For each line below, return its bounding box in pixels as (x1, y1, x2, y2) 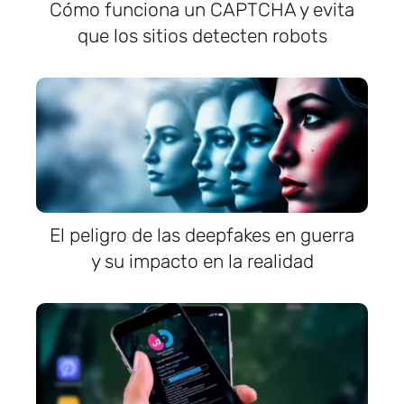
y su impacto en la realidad (90, 250, 314, 273)
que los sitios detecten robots (77, 24, 327, 48)
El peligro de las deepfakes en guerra (50, 224, 354, 247)
